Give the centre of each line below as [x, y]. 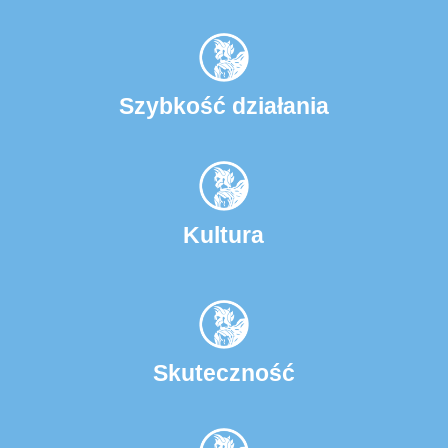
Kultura [224, 234]
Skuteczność [223, 373]
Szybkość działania [223, 106]
